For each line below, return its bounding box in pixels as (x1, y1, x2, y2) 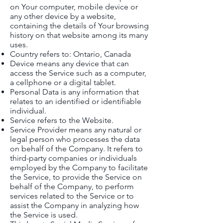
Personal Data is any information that (10, 87, 139, 97)
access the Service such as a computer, (10, 68, 146, 78)
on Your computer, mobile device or (10, 2, 138, 11)
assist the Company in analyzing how (10, 201, 139, 210)
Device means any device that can (10, 59, 129, 68)
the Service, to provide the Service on (10, 172, 142, 182)
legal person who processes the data (10, 134, 140, 144)
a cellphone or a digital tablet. (10, 78, 116, 87)
